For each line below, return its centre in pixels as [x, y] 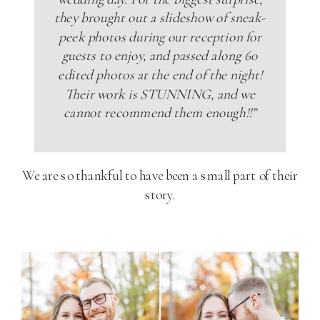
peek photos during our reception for [160, 36]
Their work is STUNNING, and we [160, 93]
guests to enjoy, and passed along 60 [160, 55]
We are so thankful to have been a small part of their [160, 175]
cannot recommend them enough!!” [160, 112]
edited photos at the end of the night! [160, 74]
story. [160, 194]
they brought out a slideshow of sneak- [160, 17]
